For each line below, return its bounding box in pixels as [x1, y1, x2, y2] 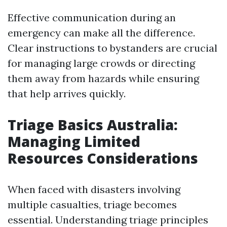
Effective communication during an [8, 11, 176, 24]
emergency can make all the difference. [8, 26, 195, 39]
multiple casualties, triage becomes [8, 198, 177, 211]
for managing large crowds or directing [8, 57, 195, 69]
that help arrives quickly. [8, 87, 126, 100]
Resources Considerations [8, 148, 198, 168]
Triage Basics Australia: [8, 115, 178, 134]
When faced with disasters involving [8, 183, 180, 196]
